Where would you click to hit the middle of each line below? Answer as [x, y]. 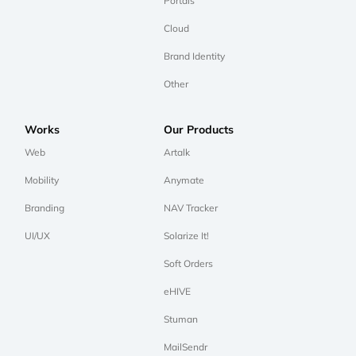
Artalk [176, 153]
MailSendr [185, 347]
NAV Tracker [190, 208]
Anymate [184, 180]
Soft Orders [188, 264]
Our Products [198, 130]
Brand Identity [194, 56]
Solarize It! [186, 236]
